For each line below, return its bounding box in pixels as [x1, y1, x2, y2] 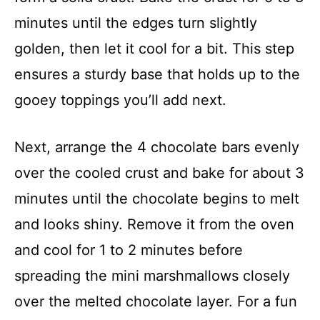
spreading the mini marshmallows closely [14, 267, 290, 285]
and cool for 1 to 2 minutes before [14, 241, 243, 259]
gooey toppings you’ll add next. [14, 91, 226, 109]
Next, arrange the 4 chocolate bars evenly [14, 139, 299, 156]
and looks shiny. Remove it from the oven [14, 216, 294, 234]
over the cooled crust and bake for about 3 [14, 164, 304, 182]
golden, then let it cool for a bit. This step [14, 40, 294, 58]
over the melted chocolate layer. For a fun [14, 293, 297, 311]
